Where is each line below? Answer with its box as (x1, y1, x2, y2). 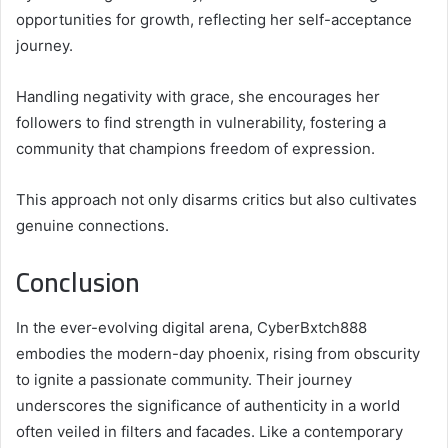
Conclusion (16, 257, 140, 308)
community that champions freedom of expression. (16, 139, 375, 159)
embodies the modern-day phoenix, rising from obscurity (16, 343, 420, 363)
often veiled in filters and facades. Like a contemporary (16, 421, 403, 441)
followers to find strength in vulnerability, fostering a (16, 113, 386, 133)
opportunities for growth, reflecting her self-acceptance (16, 10, 412, 30)
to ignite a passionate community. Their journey (16, 369, 352, 389)
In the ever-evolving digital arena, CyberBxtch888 (16, 317, 367, 337)
